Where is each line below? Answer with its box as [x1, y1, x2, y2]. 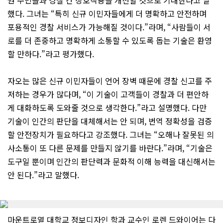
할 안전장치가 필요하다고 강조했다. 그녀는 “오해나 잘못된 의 [7, 128, 214, 141]
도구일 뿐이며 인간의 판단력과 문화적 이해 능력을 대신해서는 [7, 155, 216, 168]
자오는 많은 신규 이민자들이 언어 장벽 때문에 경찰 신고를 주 [7, 75, 212, 87]
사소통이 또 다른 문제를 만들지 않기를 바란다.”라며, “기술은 [7, 142, 213, 154]
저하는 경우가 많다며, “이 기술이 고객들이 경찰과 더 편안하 [7, 88, 209, 101]
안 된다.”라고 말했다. [7, 169, 79, 181]
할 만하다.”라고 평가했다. [7, 48, 94, 60]
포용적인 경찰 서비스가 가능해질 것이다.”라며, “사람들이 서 [7, 21, 211, 33]
